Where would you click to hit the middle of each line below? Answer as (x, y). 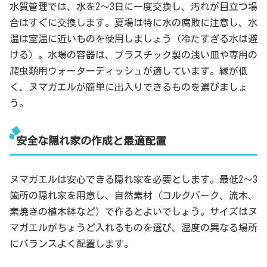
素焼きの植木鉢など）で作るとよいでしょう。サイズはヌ (133, 212)
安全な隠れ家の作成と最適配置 (91, 140)
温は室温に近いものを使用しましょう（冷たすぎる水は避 (133, 38)
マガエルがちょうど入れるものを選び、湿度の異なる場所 (133, 228)
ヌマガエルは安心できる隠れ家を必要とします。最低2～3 (133, 180)
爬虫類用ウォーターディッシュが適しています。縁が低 (129, 71)
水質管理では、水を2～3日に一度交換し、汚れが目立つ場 (133, 6)
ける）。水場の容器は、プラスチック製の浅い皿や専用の (133, 55)
